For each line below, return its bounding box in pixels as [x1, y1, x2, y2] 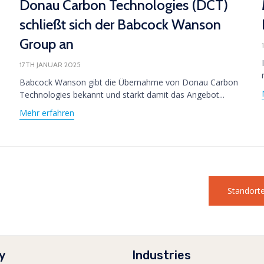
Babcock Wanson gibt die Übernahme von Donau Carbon [19, 76, 238, 88]
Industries [132, 248, 191, 263]
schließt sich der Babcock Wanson [19, 15, 221, 33]
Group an [19, 35, 74, 52]
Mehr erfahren [19, 107, 74, 118]
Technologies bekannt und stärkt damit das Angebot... [19, 88, 225, 100]
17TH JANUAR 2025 [19, 60, 81, 69]
